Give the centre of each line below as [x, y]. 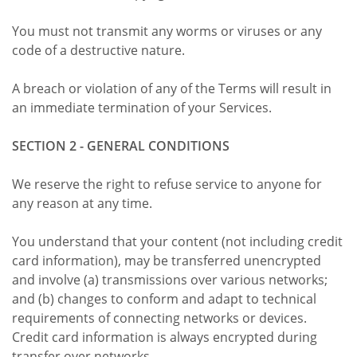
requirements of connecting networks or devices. [159, 318]
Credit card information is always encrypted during [165, 337]
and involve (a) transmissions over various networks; [170, 279]
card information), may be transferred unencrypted [167, 260]
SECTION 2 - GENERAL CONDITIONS [121, 145]
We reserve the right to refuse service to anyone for [167, 184]
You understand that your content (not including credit [177, 241]
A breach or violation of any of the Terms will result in [172, 88]
